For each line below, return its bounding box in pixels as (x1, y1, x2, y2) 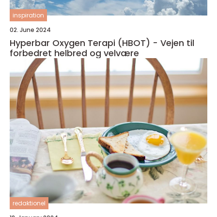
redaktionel (13, 199, 46, 207)
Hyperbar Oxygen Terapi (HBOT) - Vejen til (10, 37, 194, 49)
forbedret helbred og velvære (10, 47, 139, 59)
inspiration (13, 11, 44, 19)
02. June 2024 (10, 26, 51, 34)
